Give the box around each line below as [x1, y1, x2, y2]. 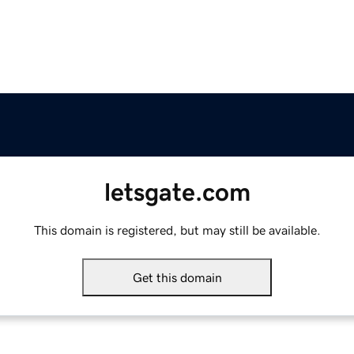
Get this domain [132, 271, 222, 284]
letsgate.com [104, 179, 250, 205]
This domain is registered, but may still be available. [33, 224, 321, 237]
